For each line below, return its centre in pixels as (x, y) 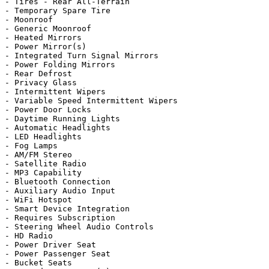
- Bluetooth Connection (58, 182)
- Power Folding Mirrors (60, 65)
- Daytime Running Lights (62, 119)
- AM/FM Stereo (38, 155)
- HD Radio (29, 236)
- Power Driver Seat (50, 245)
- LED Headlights (43, 137)
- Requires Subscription (60, 218)
